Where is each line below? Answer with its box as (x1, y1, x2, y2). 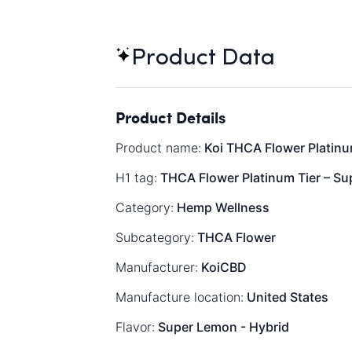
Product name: (115, 139, 201, 156)
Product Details (115, 105, 225, 128)
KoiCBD (198, 258, 247, 275)
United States (244, 288, 328, 305)
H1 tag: (115, 169, 157, 185)
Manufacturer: (115, 258, 198, 275)
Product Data (131, 46, 275, 70)
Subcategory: (115, 229, 194, 245)
